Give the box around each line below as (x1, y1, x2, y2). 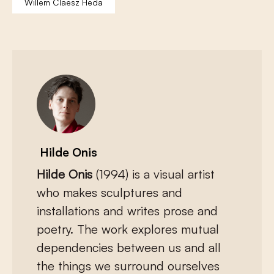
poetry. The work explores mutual (37, 221, 219, 237)
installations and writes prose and (37, 203, 218, 219)
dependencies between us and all (37, 240, 221, 256)
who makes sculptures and (37, 185, 182, 201)
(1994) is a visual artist (92, 166, 215, 182)
